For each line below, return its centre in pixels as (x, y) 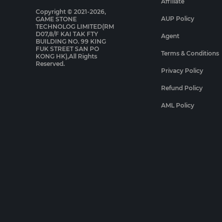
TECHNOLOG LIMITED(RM (75, 27)
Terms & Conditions (190, 53)
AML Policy (178, 105)
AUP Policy (178, 19)
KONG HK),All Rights (66, 56)
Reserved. (50, 64)
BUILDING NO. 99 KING (71, 41)
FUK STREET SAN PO (67, 49)
